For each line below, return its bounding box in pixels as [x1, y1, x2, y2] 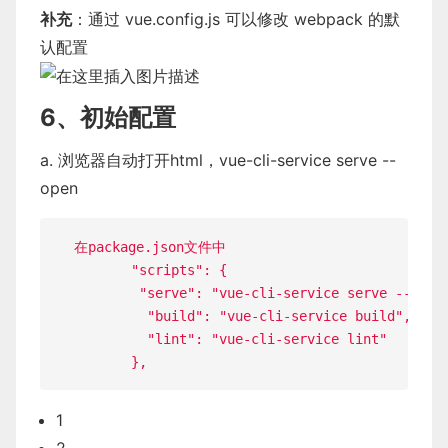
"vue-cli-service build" [219, 307, 404, 324]
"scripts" [131, 261, 204, 278]
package [87, 238, 144, 255]
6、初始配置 [40, 103, 176, 133]
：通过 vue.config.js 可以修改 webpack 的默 [72, 8, 400, 29]
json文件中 [151, 238, 226, 255]
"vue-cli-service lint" [211, 330, 388, 347]
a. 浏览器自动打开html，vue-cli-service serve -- [40, 150, 396, 171]
